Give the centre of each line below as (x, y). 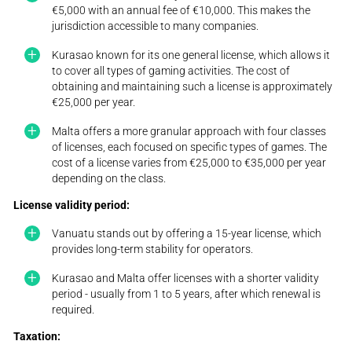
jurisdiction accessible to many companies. (156, 26)
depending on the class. (109, 178)
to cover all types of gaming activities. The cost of (171, 71)
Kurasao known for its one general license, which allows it (191, 55)
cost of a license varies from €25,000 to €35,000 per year (189, 162)
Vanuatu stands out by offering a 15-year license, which (187, 234)
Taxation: (37, 337)
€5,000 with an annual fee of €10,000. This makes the (181, 11)
